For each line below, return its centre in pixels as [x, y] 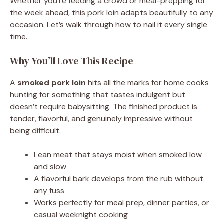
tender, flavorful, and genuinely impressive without [101, 118]
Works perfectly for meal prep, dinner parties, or [122, 202]
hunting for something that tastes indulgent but [98, 94]
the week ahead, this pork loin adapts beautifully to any [112, 12]
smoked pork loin [52, 82]
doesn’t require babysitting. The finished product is [104, 106]
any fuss [49, 190]
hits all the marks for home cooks [147, 82]
